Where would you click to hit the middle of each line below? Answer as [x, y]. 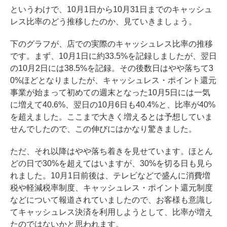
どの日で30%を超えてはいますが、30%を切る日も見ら [111, 163]
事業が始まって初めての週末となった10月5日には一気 [110, 92]
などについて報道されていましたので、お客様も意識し [111, 200]
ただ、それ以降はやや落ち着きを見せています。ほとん [111, 151]
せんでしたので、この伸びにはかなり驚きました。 [103, 129]
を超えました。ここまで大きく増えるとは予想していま [111, 117]
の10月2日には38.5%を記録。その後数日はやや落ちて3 [112, 68]
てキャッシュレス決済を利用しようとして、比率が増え [111, 212]
